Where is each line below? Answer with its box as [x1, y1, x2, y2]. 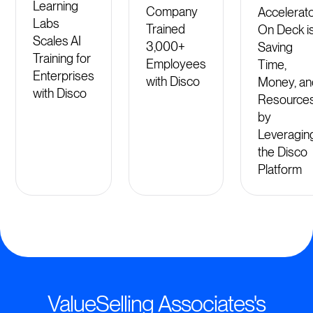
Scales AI [33, 34, 82, 49]
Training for [33, 51, 92, 66]
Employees [146, 56, 207, 71]
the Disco [258, 144, 308, 159]
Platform [258, 161, 303, 177]
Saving [258, 39, 293, 54]
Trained [146, 21, 186, 36]
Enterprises [33, 68, 95, 84]
